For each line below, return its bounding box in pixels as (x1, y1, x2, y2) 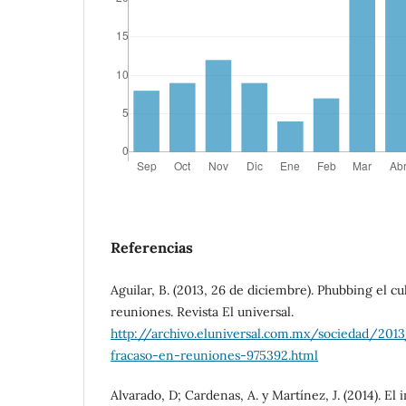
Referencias (111, 237, 193, 256)
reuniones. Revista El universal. (111, 303, 294, 320)
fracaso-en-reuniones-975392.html (111, 346, 318, 363)
